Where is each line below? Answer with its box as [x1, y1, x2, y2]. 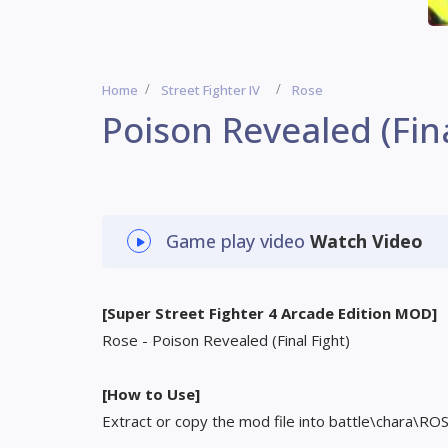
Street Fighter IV [161, 81, 260, 99]
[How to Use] [102, 384, 200, 404]
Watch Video [310, 229, 423, 253]
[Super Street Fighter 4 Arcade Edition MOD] [102, 303, 437, 323]
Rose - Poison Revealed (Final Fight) [102, 330, 350, 350]
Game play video [166, 229, 310, 253]
